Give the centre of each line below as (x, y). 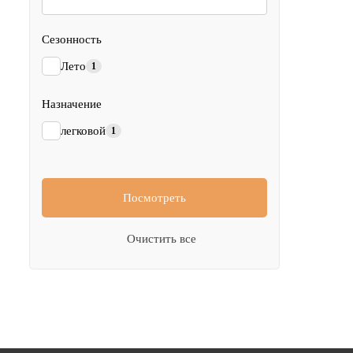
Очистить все (161, 239)
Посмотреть (154, 198)
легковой (83, 130)
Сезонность (72, 39)
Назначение (72, 104)
